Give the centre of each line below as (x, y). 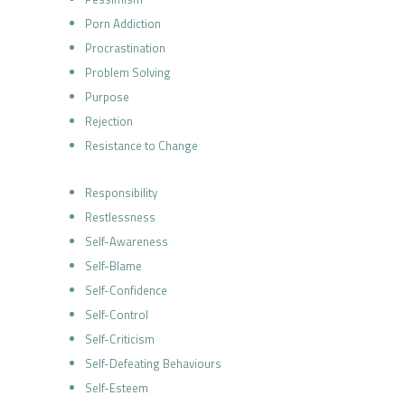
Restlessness (120, 217)
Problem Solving (127, 72)
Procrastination (125, 48)
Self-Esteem (116, 388)
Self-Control (116, 315)
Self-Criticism (119, 339)
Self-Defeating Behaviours (153, 363)
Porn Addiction (122, 24)
